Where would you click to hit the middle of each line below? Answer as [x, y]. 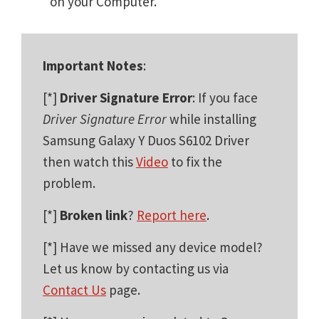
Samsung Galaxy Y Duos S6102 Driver [146, 140]
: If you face [225, 97]
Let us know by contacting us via [136, 268]
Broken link [94, 215]
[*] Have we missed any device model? [153, 247]
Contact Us [74, 289]
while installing [211, 119]
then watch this [89, 161]
